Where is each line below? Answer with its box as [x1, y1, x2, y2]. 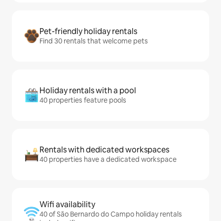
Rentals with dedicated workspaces [39, 144, 169, 155]
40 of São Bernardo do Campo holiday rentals [39, 209, 182, 219]
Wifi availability [39, 199, 95, 210]
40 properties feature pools [39, 95, 126, 105]
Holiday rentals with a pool [39, 85, 136, 96]
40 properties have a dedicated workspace [39, 154, 177, 164]
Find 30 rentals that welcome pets [39, 36, 148, 45]
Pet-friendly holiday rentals [39, 26, 137, 37]
